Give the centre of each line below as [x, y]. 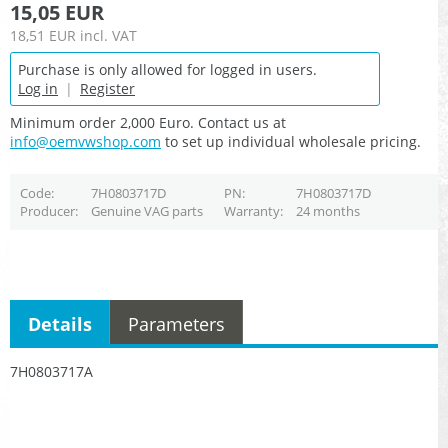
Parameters [176, 323]
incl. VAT [108, 36]
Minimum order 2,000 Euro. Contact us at [148, 123]
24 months [327, 211]
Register [107, 89]
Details [60, 323]
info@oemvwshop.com [85, 142]
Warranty [251, 211]
